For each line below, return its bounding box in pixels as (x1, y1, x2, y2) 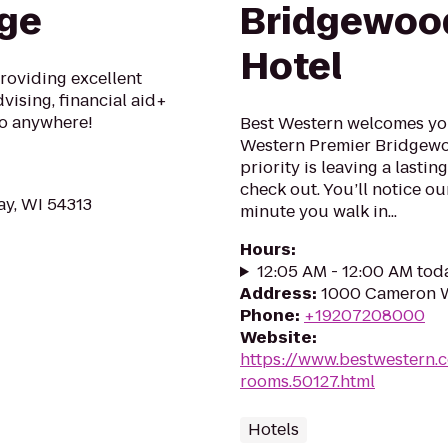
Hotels (248, 418, 299, 441)
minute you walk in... (240, 200, 397, 223)
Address (240, 282, 312, 305)
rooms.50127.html (240, 370, 375, 393)
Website (240, 326, 312, 349)
